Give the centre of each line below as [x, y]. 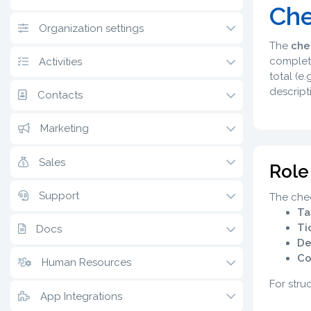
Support [59, 195]
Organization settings [92, 28]
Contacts [60, 95]
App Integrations [82, 296]
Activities [61, 61]
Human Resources [87, 263]
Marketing [65, 129]
